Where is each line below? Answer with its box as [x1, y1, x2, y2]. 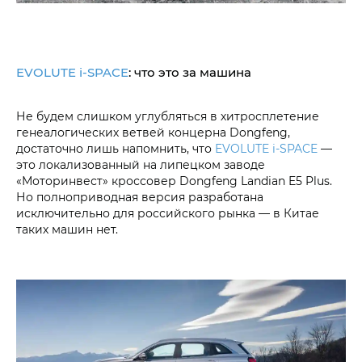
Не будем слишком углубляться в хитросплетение [16, 107, 319, 124]
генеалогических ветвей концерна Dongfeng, [16, 124, 290, 140]
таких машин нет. [16, 221, 118, 237]
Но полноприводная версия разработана [16, 188, 263, 204]
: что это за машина [128, 63, 251, 80]
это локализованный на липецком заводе [16, 156, 265, 172]
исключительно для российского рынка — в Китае [16, 204, 319, 221]
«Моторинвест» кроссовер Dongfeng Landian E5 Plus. [16, 172, 332, 188]
